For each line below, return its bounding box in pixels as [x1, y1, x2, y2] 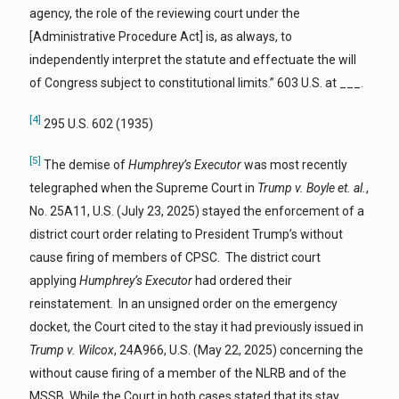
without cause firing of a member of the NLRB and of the [29, 365, 346, 380]
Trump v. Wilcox [29, 342, 114, 357]
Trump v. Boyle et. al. [257, 180, 366, 195]
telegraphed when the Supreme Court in [29, 180, 257, 195]
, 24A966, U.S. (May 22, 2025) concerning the [114, 342, 363, 357]
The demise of [41, 157, 128, 172]
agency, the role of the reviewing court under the [29, 6, 300, 21]
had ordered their [192, 273, 292, 288]
